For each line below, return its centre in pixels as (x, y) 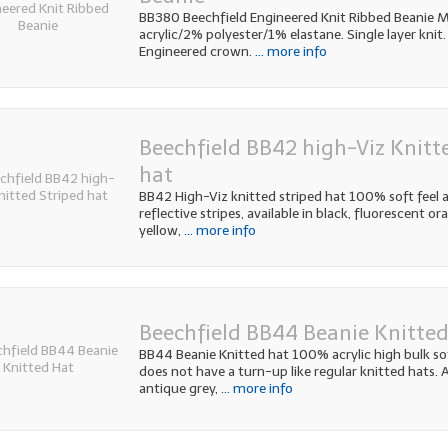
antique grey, (178, 389)
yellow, (159, 231)
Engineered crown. (195, 52)
